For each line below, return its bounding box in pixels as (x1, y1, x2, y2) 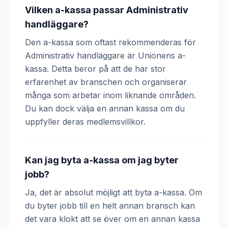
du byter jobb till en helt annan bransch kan (25, 201, 195, 211)
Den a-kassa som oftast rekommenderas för (25, 37, 196, 47)
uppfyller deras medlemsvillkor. (25, 117, 146, 127)
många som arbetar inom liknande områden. (25, 90, 196, 100)
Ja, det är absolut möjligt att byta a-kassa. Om (25, 187, 202, 197)
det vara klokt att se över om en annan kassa (25, 214, 200, 224)
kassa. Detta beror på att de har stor (25, 64, 166, 74)
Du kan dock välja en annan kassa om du (25, 103, 185, 113)
